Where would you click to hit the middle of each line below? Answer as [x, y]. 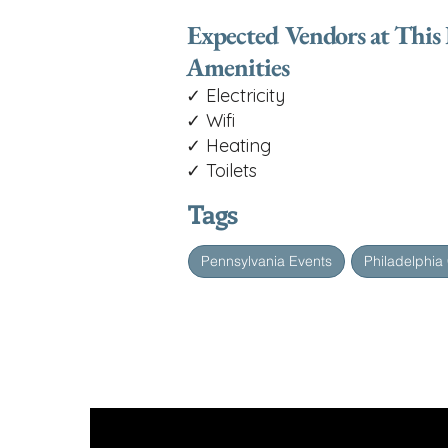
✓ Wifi [210, 120]
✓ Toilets [221, 170]
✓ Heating [228, 145]
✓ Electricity [235, 95]
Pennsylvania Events [266, 261]
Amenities [237, 67]
